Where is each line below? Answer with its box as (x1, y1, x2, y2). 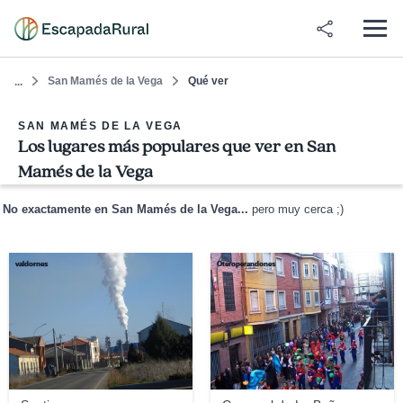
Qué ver (188, 75, 228, 87)
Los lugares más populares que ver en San (18, 135, 336, 158)
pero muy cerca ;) (248, 203, 344, 216)
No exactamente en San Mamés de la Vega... (3, 203, 248, 216)
